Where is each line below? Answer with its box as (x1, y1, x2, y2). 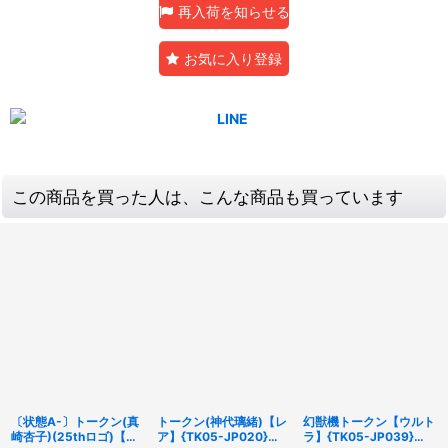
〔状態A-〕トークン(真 (11, 414, 139, 429)
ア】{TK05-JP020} (157, 429, 268, 444)
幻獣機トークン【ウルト (303, 414, 435, 429)
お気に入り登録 (184, 50, 282, 67)
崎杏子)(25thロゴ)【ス (11, 429, 138, 444)
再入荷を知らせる (178, 3, 290, 20)
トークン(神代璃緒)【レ (157, 414, 287, 429)
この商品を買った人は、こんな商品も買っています (12, 186, 403, 207)
